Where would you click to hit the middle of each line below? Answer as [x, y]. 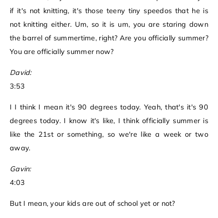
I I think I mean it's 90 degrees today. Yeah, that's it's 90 [109, 107]
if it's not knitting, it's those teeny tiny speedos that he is [109, 11]
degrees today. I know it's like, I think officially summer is [109, 121]
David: [21, 73]
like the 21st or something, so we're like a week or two [109, 135]
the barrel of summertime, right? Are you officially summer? [109, 38]
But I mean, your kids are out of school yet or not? [92, 204]
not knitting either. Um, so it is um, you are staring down [109, 25]
